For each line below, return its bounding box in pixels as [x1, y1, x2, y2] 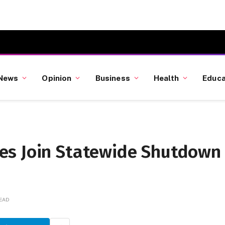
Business [95, 73, 130, 82]
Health [154, 73, 179, 82]
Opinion [42, 73, 72, 82]
